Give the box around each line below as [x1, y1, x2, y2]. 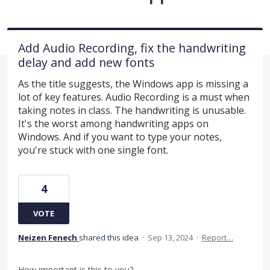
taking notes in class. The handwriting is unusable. [18, 103, 246, 117]
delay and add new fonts [18, 54, 155, 71]
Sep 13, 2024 [148, 231, 193, 243]
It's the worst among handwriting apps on [18, 116, 209, 130]
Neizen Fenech [18, 231, 77, 243]
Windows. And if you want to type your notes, [18, 130, 222, 143]
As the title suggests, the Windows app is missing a [18, 77, 248, 90]
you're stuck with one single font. [18, 143, 168, 157]
